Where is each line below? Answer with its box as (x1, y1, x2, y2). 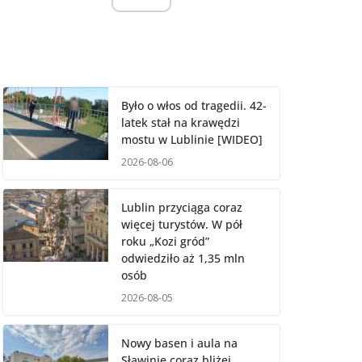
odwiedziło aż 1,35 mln (121, 250, 245, 266)
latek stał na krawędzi (121, 114, 240, 130)
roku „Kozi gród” (121, 233, 209, 249)
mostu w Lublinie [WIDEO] (121, 131, 263, 147)
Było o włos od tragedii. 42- (121, 97, 267, 113)
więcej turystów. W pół (121, 216, 242, 232)
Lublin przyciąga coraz (121, 199, 242, 215)
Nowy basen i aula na (121, 335, 238, 351)
